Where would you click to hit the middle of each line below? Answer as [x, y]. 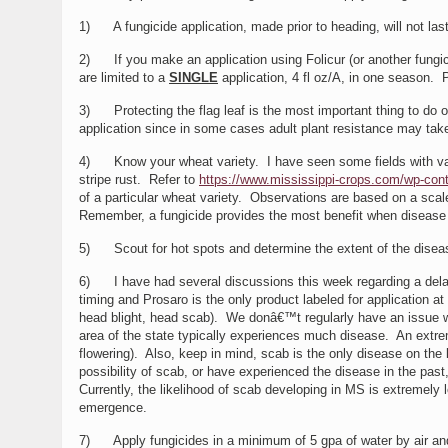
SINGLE [193, 77]
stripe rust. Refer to [139, 179]
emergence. [113, 407]
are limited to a [124, 77]
